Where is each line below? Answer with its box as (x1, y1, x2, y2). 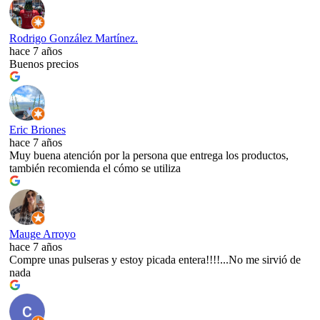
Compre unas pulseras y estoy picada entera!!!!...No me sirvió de (9, 253, 301, 266)
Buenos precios (9, 57, 79, 70)
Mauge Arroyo (9, 227, 76, 240)
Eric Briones (9, 123, 66, 136)
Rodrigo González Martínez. (9, 31, 138, 44)
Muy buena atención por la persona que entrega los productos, (9, 149, 289, 161)
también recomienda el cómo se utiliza (9, 161, 181, 174)
